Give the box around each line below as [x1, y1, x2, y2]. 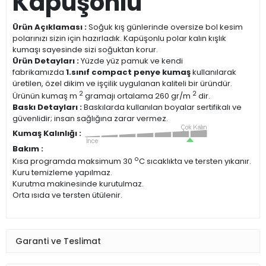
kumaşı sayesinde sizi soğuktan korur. [12, 43, 158, 55]
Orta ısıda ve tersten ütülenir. [12, 189, 122, 201]
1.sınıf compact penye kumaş [66, 66, 191, 78]
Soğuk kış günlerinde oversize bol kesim [87, 21, 243, 33]
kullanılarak [191, 66, 236, 78]
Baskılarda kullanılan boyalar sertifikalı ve [82, 101, 242, 113]
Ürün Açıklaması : [12, 21, 87, 33]
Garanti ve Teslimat [15, 235, 101, 247]
